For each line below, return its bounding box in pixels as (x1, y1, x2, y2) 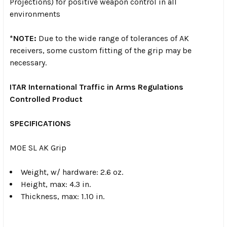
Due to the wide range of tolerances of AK (36, 33, 189, 44)
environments (10, 9, 60, 19)
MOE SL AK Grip (10, 143, 66, 153)
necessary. (10, 58, 47, 68)
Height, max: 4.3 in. (21, 179, 91, 190)
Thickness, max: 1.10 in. (21, 192, 104, 202)
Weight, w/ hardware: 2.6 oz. (21, 167, 123, 177)
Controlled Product (10, 94, 83, 104)
